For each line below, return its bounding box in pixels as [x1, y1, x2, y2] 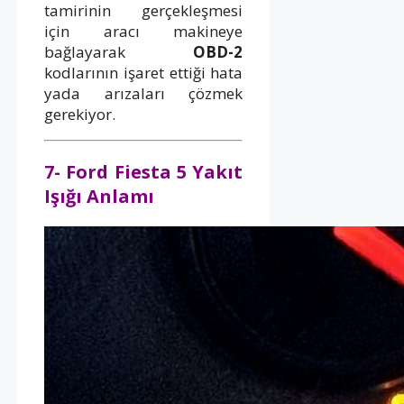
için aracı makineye [44, 20, 243, 41]
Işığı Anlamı [44, 183, 154, 208]
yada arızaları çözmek [44, 82, 243, 104]
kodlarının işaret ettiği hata [44, 61, 243, 83]
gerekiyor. [44, 103, 115, 124]
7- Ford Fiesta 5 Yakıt [44, 159, 243, 184]
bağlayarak [44, 41, 194, 62]
